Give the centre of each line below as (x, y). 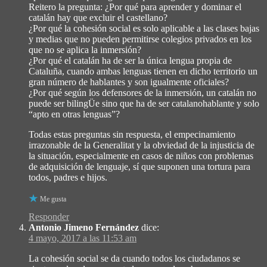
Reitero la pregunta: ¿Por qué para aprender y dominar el (135, 7)
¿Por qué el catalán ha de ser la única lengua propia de (130, 60)
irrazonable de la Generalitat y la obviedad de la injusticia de (142, 145)
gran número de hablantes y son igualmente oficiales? (129, 82)
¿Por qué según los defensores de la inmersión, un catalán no (142, 92)
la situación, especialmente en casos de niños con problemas (141, 156)
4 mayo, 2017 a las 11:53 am (83, 238)
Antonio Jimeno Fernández (84, 227)
